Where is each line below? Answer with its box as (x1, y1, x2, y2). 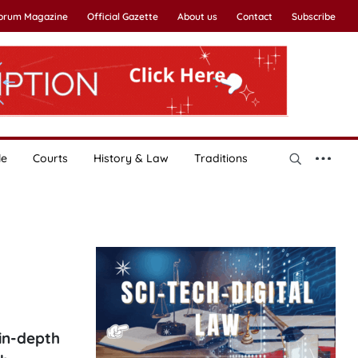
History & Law (93, 151, 169, 165)
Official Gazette (86, 10, 158, 22)
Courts (32, 151, 68, 165)
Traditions (193, 151, 248, 165)
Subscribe (291, 10, 336, 22)
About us (177, 10, 217, 22)
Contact (236, 10, 272, 22)
